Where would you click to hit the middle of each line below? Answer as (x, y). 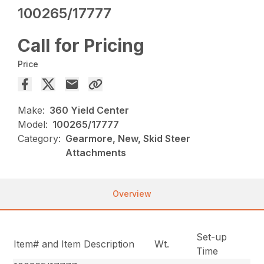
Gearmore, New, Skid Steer (128, 139)
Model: (33, 125)
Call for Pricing (81, 46)
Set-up (212, 237)
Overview (132, 194)
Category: (39, 139)
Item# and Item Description (74, 244)
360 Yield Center (90, 110)
